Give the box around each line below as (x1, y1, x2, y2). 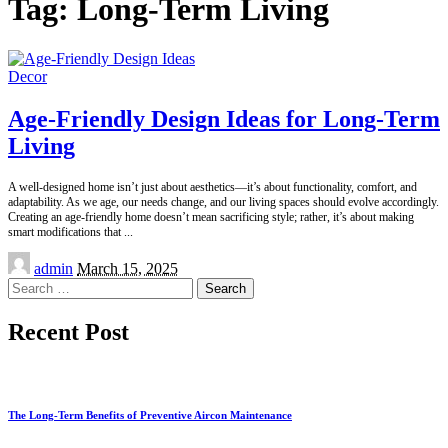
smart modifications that (8, 224, 124, 239)
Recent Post (8, 318, 129, 345)
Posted (7, 250, 49, 268)
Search (7, 276, 50, 294)
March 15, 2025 (77, 259, 178, 277)
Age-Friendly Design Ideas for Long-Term (8, 105, 440, 132)
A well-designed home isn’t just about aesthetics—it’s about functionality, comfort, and (8, 179, 417, 194)
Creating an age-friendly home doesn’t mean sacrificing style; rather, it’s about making (8, 209, 414, 224)
